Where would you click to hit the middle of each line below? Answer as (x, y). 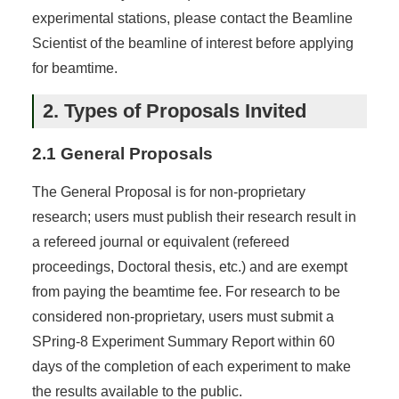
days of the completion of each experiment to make (191, 366)
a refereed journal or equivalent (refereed (160, 241)
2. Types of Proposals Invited (174, 110)
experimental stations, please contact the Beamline (192, 18)
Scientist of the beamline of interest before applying (192, 43)
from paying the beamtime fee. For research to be (186, 291)
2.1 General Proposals (122, 153)
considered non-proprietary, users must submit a (183, 316)
